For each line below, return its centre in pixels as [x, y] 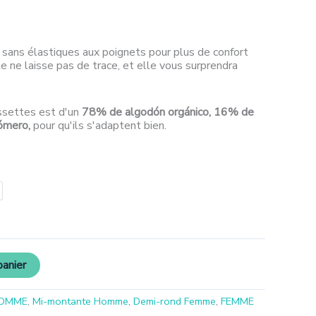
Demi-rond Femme [175, 301]
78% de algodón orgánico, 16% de [166, 112]
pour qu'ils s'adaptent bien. [100, 125]
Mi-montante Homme [80, 301]
